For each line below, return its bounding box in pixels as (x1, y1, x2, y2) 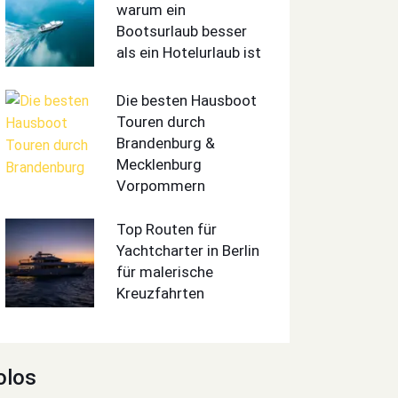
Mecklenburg (116, 155, 203, 173)
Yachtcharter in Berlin (116, 242, 260, 260)
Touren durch (116, 112, 206, 131)
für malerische (116, 263, 214, 282)
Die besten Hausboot (116, 91, 258, 109)
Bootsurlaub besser (116, 21, 248, 40)
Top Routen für (116, 220, 218, 239)
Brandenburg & (116, 133, 216, 152)
